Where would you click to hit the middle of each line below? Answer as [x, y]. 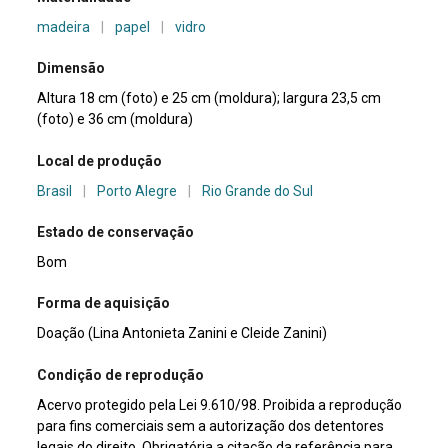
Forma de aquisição [104, 303]
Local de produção [100, 160]
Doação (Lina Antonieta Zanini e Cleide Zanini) [182, 333]
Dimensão [71, 68]
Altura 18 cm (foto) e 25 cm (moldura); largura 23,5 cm [105, 98]
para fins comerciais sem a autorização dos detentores [211, 425]
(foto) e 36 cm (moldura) [115, 119]
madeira [64, 26]
